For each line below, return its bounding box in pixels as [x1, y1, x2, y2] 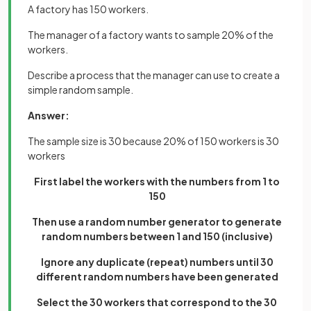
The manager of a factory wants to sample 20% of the [28, 28, 274, 41]
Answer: [28, 109, 69, 121]
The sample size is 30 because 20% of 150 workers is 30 [28, 135, 279, 147]
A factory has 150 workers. [28, 3, 149, 15]
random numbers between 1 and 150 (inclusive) [41, 230, 273, 242]
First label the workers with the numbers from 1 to [34, 175, 280, 187]
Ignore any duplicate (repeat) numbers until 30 [40, 255, 274, 268]
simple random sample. [28, 83, 133, 96]
